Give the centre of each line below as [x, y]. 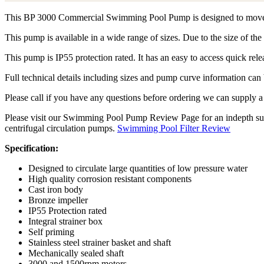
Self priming [51, 232]
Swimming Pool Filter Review [174, 128]
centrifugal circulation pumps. [61, 128]
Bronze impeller [58, 200]
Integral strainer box [65, 222]
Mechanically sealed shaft [76, 253]
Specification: [32, 148]
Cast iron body [56, 190]
